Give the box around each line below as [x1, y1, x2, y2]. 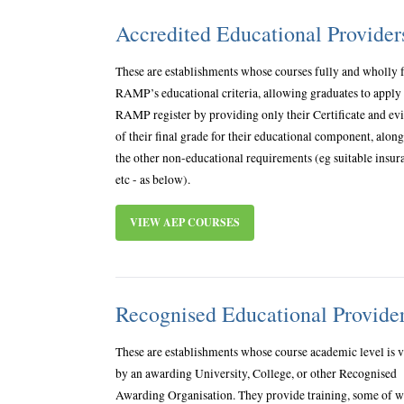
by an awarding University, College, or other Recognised [115, 365, 397, 382]
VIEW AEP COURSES [130, 215, 240, 231]
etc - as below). [115, 171, 190, 188]
